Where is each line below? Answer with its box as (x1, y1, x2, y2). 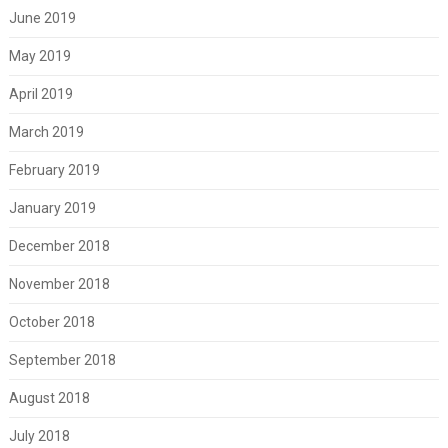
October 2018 (8, 313, 95, 330)
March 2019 (8, 123, 84, 140)
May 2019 (8, 47, 71, 64)
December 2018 (8, 237, 110, 254)
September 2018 (8, 351, 116, 368)
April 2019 (8, 85, 73, 102)
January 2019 (8, 199, 96, 216)
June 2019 (8, 9, 76, 26)
